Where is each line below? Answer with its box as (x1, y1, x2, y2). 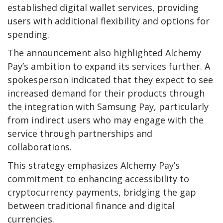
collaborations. (7, 140, 72, 153)
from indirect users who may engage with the (7, 113, 204, 126)
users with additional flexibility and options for (7, 14, 210, 27)
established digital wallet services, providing (7, 1, 199, 13)
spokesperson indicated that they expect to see (7, 73, 213, 86)
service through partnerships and (7, 127, 152, 139)
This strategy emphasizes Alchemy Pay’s (7, 159, 180, 171)
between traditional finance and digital (7, 199, 175, 212)
